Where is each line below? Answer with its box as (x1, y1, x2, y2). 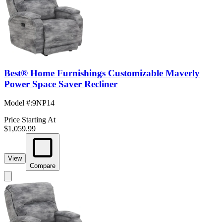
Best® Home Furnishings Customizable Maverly (4, 67, 200, 78)
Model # (4, 99, 30, 108)
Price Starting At (4, 115, 55, 124)
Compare (30, 162, 55, 170)
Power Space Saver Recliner (4, 78, 117, 89)
